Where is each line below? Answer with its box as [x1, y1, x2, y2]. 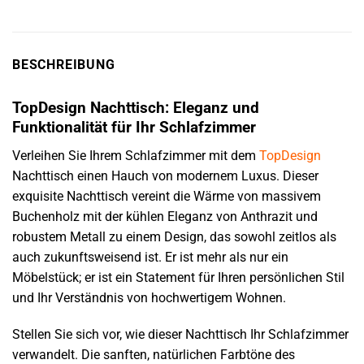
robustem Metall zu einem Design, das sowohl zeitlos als [12, 228, 336, 245]
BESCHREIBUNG [12, 56, 115, 72]
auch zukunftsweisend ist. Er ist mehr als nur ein [12, 249, 288, 265]
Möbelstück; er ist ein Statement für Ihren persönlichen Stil [12, 269, 344, 285]
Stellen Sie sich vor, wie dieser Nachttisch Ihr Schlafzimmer [12, 327, 349, 343]
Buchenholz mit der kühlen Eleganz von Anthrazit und [12, 208, 318, 224]
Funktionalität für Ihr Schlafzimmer [12, 117, 256, 136]
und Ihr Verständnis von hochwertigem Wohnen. [12, 289, 286, 305]
